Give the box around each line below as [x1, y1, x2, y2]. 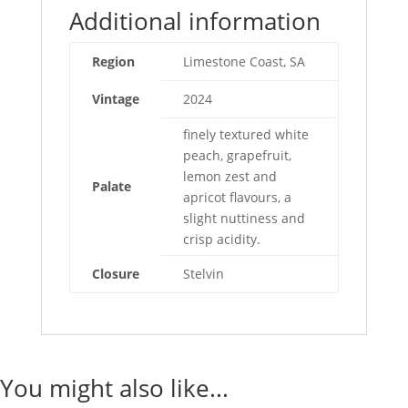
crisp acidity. [182, 230, 260, 248]
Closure [91, 265, 139, 282]
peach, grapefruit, [182, 147, 291, 164]
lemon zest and [182, 168, 277, 185]
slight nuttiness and [182, 209, 305, 227]
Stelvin [182, 265, 224, 282]
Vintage [91, 90, 139, 107]
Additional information [68, 5, 321, 37]
